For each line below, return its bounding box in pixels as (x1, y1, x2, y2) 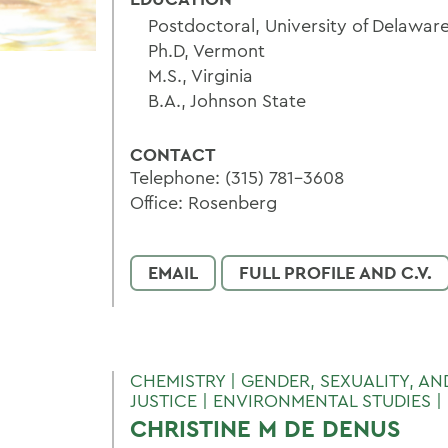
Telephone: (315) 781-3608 (130, 166, 344, 189)
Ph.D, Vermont (148, 39, 265, 62)
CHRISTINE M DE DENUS (130, 413, 400, 444)
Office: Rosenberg (130, 191, 277, 214)
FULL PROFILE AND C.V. (239, 261, 432, 284)
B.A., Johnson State (148, 89, 306, 112)
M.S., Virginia (148, 64, 253, 87)
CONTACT (130, 143, 216, 166)
